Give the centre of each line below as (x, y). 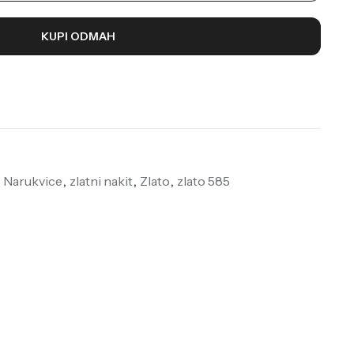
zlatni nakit (101, 181)
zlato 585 (203, 181)
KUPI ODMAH (78, 36)
